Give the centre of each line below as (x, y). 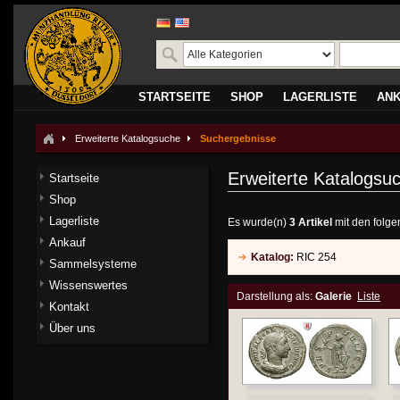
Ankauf (67, 242)
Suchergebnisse (238, 138)
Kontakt (69, 307)
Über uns (72, 328)
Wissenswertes (88, 285)
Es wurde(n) (258, 222)
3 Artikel (311, 222)
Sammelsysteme (93, 264)
